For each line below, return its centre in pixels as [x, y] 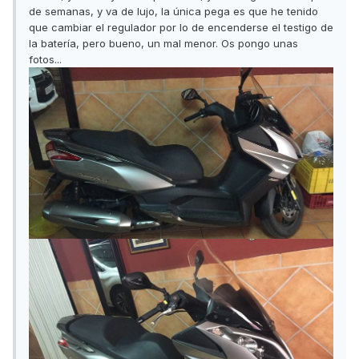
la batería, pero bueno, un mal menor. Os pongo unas [163, 44]
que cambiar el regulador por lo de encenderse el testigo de [181, 28]
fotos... [45, 60]
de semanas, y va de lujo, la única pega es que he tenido [173, 12]
